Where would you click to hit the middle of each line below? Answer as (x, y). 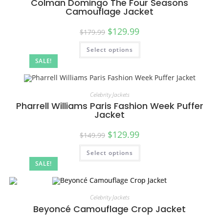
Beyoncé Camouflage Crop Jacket (109, 209)
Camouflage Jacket (109, 11)
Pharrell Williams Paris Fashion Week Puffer (109, 106)
